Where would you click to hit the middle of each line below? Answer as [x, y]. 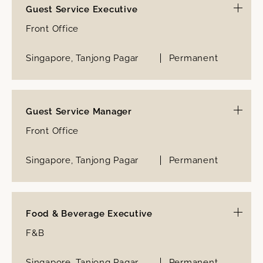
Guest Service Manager [79, 111]
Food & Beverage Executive [89, 213]
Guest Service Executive [82, 9]
